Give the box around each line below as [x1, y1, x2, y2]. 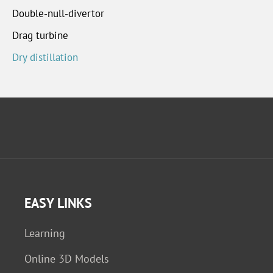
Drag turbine [12, 28, 68, 42]
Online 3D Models [24, 251, 109, 266]
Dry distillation [12, 50, 78, 64]
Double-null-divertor [12, 6, 104, 20]
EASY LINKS [24, 193, 92, 211]
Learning [24, 226, 65, 241]
